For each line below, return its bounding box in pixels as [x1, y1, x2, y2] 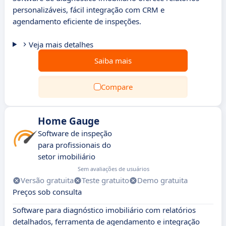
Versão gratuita [21, 175, 74, 185]
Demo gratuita [137, 175, 188, 185]
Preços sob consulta [13, 187, 82, 197]
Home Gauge [38, 115, 99, 128]
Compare [100, 82, 133, 92]
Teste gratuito [82, 175, 129, 185]
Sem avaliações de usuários [77, 165, 149, 173]
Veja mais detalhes [28, 39, 93, 49]
